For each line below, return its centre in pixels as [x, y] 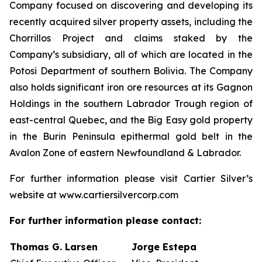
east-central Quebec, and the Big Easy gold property [131, 120]
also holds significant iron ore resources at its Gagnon [131, 87]
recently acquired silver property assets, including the [131, 22]
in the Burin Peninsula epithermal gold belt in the [131, 136]
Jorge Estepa [164, 247]
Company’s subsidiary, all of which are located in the [131, 54]
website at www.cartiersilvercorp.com [94, 195]
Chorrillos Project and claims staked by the [131, 38]
